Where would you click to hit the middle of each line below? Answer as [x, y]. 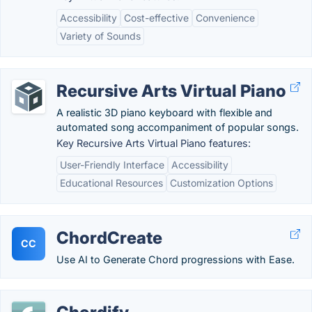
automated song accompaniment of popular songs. [178, 127]
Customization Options [221, 183]
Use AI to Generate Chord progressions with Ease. [175, 259]
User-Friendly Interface [112, 165]
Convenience [225, 18]
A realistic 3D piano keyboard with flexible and [164, 112]
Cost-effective [156, 18]
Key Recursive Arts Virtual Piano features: [154, 143]
